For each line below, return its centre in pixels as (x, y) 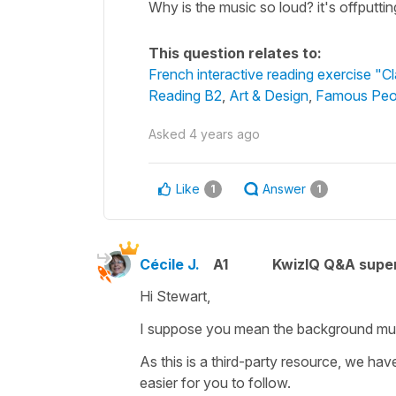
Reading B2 (185, 95)
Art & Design (269, 95)
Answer (284, 188)
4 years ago (225, 133)
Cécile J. (170, 264)
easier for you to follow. (215, 382)
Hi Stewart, (177, 296)
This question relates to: (235, 53)
